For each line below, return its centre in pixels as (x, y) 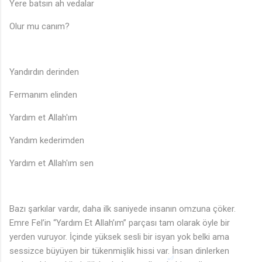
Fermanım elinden (43, 95)
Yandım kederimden (47, 141)
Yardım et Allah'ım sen (51, 163)
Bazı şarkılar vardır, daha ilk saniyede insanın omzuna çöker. (123, 209)
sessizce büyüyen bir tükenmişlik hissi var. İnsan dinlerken (119, 251)
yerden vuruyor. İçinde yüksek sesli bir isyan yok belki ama (119, 237)
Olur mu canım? (39, 27)
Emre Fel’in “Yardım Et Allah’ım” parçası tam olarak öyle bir (120, 223)
